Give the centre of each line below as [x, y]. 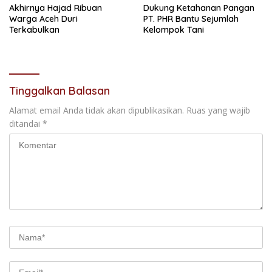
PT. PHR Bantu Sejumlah [191, 19]
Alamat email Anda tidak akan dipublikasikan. [97, 110]
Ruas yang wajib [218, 110]
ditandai [26, 123]
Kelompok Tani [174, 29]
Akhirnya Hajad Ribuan [56, 8]
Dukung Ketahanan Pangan [199, 8]
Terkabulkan [34, 29]
